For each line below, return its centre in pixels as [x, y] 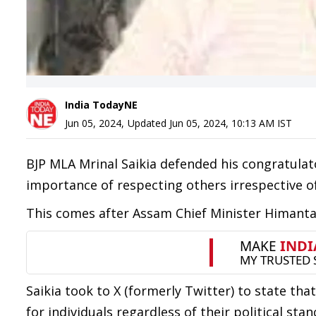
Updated [148, 123]
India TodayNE [101, 105]
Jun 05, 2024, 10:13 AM [222, 123]
